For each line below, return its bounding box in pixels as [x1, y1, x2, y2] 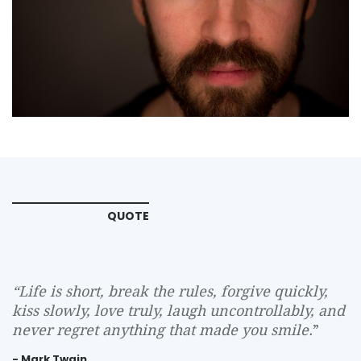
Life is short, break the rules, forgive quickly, [19, 282, 328, 300]
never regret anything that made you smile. [12, 321, 313, 338]
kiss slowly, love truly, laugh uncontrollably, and [12, 301, 345, 319]
